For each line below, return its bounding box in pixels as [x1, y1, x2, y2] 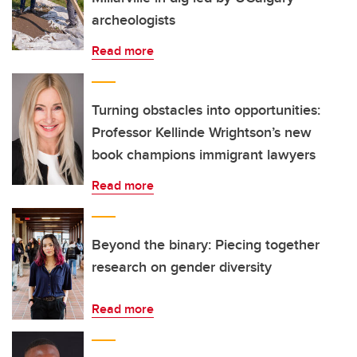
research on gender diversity [92, 257, 272, 277]
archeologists [92, 10, 175, 30]
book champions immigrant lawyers [92, 144, 316, 165]
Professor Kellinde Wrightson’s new [92, 122, 312, 143]
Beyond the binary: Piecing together [92, 234, 320, 255]
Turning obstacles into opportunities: [92, 100, 320, 120]
